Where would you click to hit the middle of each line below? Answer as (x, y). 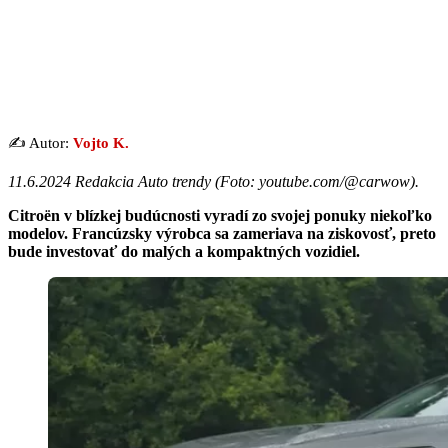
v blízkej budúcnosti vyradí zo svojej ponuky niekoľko (246, 215)
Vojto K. (101, 142)
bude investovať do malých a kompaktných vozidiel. (184, 251)
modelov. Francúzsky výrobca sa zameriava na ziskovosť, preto (222, 233)
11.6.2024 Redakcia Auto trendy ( (114, 181)
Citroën (34, 215)
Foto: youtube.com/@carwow (315, 181)
